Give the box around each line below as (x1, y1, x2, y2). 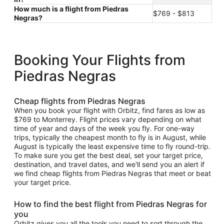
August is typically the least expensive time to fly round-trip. (14, 142, 210, 151)
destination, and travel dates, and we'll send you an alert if (14, 160, 204, 169)
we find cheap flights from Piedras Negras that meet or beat (14, 169, 211, 178)
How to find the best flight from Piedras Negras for (14, 199, 207, 209)
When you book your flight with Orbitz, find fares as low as (14, 106, 205, 115)
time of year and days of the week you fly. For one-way (14, 124, 194, 133)
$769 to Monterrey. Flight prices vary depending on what (14, 115, 201, 124)
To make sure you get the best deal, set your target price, (14, 151, 203, 160)
